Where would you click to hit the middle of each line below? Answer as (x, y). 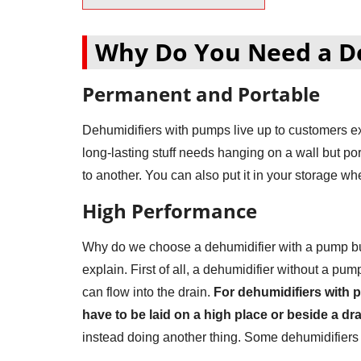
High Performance (170, 210)
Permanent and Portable (201, 93)
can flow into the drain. (148, 292)
